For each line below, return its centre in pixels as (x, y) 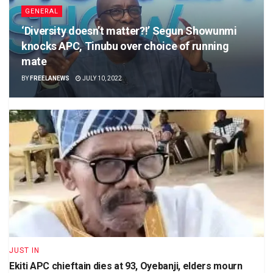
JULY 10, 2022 (101, 79)
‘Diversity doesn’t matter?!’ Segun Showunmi (129, 31)
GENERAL (42, 12)
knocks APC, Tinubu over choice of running (125, 46)
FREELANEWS (50, 79)
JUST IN (24, 251)
